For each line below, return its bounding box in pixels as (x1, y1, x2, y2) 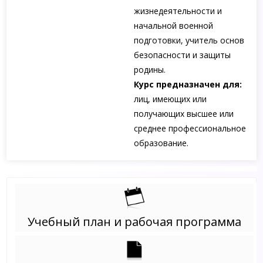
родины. (134, 64, 166, 76)
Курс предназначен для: (134, 79, 242, 90)
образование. (134, 137, 189, 149)
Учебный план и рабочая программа (28, 213, 241, 230)
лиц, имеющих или (134, 93, 207, 105)
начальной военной (134, 20, 214, 32)
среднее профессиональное (134, 123, 247, 134)
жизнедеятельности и (134, 5, 222, 17)
